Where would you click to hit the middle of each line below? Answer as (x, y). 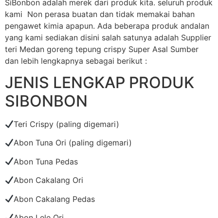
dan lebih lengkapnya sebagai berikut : (76, 61)
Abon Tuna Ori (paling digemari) (73, 143)
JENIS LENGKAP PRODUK (100, 82)
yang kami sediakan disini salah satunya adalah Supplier (108, 37)
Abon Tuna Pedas (46, 161)
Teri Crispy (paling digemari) (67, 124)
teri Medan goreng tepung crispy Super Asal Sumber (102, 49)
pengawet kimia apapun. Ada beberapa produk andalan (107, 26)
